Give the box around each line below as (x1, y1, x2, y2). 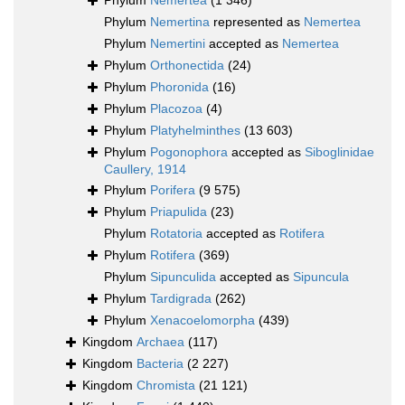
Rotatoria (150, 226, 202, 241)
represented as (210, 14, 304, 30)
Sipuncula (293, 269, 349, 285)
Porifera (150, 183, 195, 198)
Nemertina (150, 14, 210, 30)
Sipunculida (150, 269, 216, 285)
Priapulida (150, 204, 207, 220)
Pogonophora (150, 145, 228, 160)
